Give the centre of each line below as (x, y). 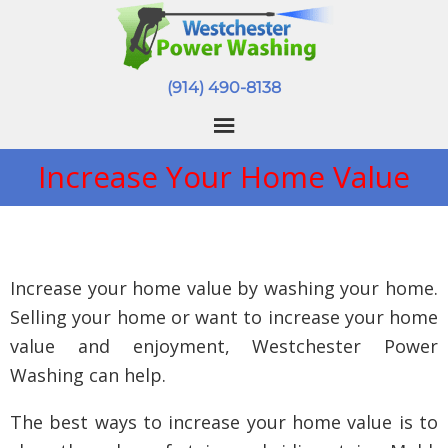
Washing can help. (88, 375)
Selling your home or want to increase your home (224, 317)
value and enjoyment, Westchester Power (224, 346)
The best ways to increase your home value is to (224, 422)
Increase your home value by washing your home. (224, 288)
